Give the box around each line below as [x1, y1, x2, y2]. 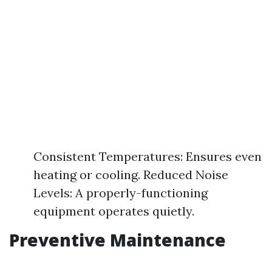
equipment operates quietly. [33, 203, 194, 219]
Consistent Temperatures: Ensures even [33, 149, 262, 164]
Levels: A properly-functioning [33, 185, 208, 200]
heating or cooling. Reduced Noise [33, 167, 228, 182]
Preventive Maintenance [9, 228, 226, 251]
